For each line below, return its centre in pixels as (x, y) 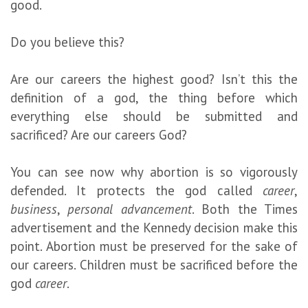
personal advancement (130, 209)
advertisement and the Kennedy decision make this (154, 227)
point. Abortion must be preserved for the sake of (154, 246)
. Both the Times (245, 209)
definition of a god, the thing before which (154, 97)
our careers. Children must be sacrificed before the (154, 264)
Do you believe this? (67, 42)
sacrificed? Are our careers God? (99, 134)
